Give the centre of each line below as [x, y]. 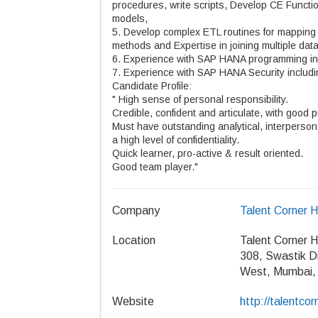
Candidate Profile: [152, 86]
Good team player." [155, 167]
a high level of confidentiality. [176, 140]
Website [133, 301]
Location [134, 240]
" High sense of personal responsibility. [200, 99]
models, [130, 18]
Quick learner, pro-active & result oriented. [208, 153]
